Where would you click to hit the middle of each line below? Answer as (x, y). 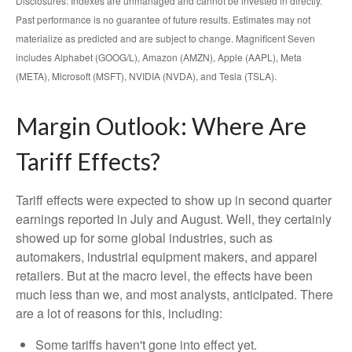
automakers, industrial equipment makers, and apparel (167, 256)
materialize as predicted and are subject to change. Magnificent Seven (165, 38)
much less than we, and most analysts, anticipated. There (174, 294)
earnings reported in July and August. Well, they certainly (174, 218)
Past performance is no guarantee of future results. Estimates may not (163, 19)
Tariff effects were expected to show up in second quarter (174, 200)
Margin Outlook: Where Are (161, 125)
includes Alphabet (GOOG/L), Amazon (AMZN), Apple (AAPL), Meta (159, 57)
